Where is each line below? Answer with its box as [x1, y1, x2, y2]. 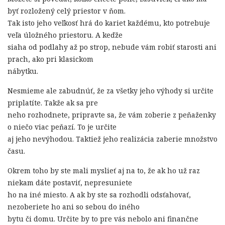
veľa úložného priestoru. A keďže [8, 30, 123, 40]
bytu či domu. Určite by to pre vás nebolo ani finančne [8, 214, 198, 224]
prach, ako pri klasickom [8, 54, 93, 64]
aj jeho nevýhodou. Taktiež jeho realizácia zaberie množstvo [8, 134, 217, 144]
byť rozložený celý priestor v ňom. [8, 6, 126, 16]
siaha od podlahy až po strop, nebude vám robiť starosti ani [8, 42, 216, 52]
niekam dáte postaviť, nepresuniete [8, 178, 132, 188]
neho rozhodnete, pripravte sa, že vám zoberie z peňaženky [8, 110, 216, 120]
